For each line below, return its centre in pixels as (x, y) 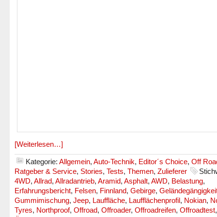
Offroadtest (197, 210)
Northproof (53, 210)
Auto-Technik (114, 162)
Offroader (116, 210)
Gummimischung (42, 200)
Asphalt (136, 181)
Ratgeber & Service (46, 171)
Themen (140, 171)
